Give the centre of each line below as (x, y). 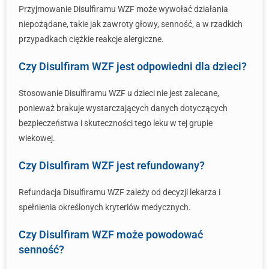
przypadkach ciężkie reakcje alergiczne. (91, 39)
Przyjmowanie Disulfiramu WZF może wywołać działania (123, 9)
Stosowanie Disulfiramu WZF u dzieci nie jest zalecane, (119, 93)
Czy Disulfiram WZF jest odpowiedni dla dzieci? (133, 66)
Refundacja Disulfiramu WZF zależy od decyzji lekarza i (119, 192)
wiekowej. (37, 138)
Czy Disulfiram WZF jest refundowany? (112, 165)
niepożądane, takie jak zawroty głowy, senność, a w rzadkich (131, 24)
